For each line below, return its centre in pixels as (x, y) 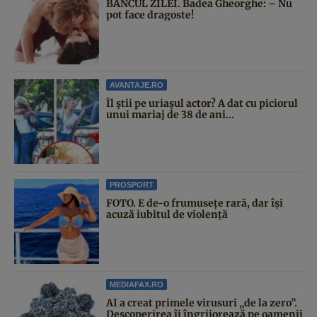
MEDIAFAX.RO (137, 284)
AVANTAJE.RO (137, 85)
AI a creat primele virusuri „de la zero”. (202, 302)
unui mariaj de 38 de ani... (170, 114)
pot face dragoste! (150, 15)
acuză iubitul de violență (167, 214)
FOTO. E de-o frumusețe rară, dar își (195, 203)
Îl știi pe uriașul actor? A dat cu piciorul (202, 103)
